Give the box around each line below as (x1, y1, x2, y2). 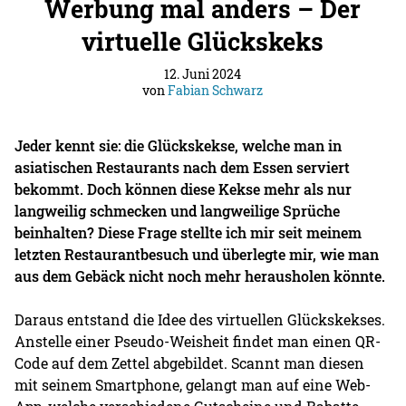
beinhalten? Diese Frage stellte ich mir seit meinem (14, 222, 362, 242)
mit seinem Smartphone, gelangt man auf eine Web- (14, 374, 372, 394)
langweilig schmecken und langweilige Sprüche (14, 200, 341, 220)
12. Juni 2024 (164, 64, 242, 82)
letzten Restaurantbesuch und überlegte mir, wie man (14, 244, 380, 264)
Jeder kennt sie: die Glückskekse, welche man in (14, 135, 343, 155)
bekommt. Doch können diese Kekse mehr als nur (14, 179, 353, 198)
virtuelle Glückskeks (82, 24, 324, 57)
